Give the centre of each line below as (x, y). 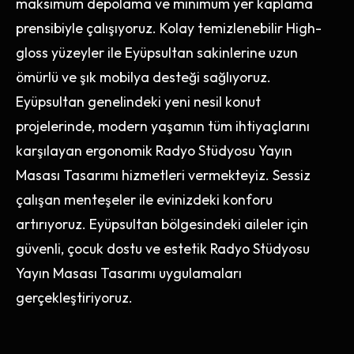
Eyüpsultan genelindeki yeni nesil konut (138, 102)
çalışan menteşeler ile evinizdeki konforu (144, 200)
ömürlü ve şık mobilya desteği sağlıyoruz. (143, 77)
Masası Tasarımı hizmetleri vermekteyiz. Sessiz (163, 175)
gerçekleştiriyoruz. (74, 298)
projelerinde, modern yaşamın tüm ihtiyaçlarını (163, 126)
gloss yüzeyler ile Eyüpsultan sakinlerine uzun (157, 53)
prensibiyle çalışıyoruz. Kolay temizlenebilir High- (169, 28)
